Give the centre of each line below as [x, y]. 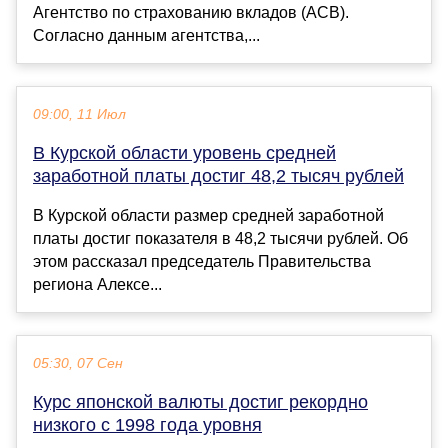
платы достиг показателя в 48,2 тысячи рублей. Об [220, 238]
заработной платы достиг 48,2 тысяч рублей [218, 175]
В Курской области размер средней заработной [208, 215]
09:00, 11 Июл [79, 114]
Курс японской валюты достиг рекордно [200, 401]
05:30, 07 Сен [78, 363]
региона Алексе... [97, 284]
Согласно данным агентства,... [146, 35]
